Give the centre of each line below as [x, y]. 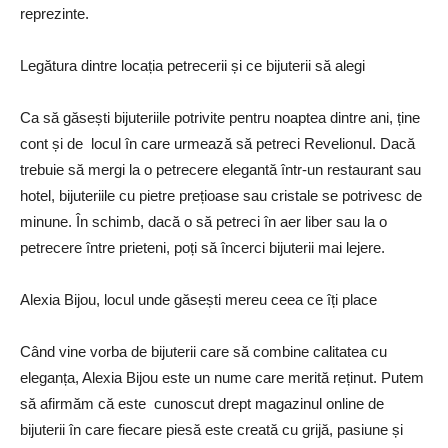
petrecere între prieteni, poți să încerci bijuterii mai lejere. [202, 247]
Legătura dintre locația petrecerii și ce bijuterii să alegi [192, 65]
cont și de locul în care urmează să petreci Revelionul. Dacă [217, 143]
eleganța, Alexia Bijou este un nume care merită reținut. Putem [222, 377]
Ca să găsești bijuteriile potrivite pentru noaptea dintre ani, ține [220, 117]
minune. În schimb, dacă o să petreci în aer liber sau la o [203, 221]
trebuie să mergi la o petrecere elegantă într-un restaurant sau [220, 169]
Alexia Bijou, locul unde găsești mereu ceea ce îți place [198, 299]
